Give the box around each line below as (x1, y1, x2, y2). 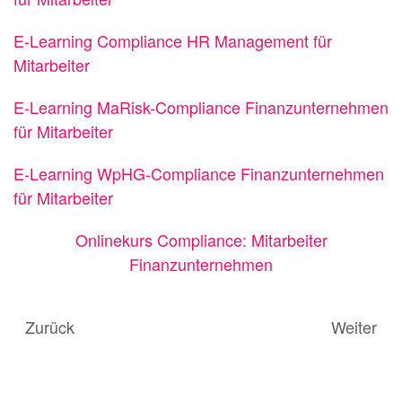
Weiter (331, 314, 377, 338)
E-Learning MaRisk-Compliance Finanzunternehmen (13, 95, 389, 119)
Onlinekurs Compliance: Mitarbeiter (74, 228, 328, 252)
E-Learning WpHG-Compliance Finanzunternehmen (13, 162, 384, 186)
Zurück (25, 314, 74, 338)
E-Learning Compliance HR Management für (13, 29, 332, 53)
